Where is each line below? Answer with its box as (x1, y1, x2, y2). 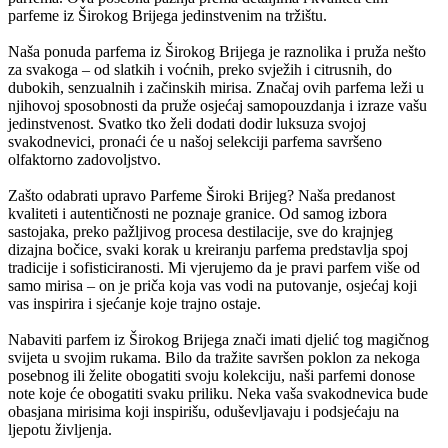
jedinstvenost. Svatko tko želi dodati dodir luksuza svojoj (8, 115, 366, 133)
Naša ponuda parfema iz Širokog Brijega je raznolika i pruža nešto (8, 43, 426, 61)
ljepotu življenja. (8, 421, 112, 439)
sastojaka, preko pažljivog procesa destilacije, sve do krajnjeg (8, 223, 393, 241)
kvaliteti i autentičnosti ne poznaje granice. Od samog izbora (8, 205, 387, 223)
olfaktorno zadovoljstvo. (8, 151, 161, 169)
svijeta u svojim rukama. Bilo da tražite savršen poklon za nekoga (8, 349, 420, 367)
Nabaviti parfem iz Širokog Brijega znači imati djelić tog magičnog (8, 331, 429, 349)
